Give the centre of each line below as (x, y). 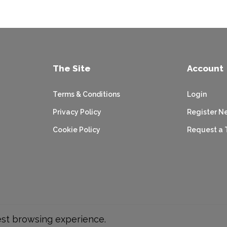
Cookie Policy (77, 130)
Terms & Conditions (86, 94)
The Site (72, 68)
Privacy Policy (77, 112)
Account (205, 68)
